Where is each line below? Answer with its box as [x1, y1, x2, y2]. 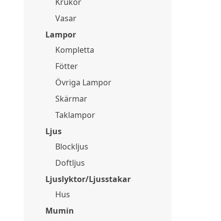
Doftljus [55, 157, 85, 168]
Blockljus [55, 141, 88, 152]
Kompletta [55, 44, 94, 55]
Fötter [55, 61, 78, 72]
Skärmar [55, 93, 87, 104]
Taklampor [55, 110, 95, 120]
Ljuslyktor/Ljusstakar [45, 174, 131, 184]
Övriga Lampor [55, 77, 111, 88]
